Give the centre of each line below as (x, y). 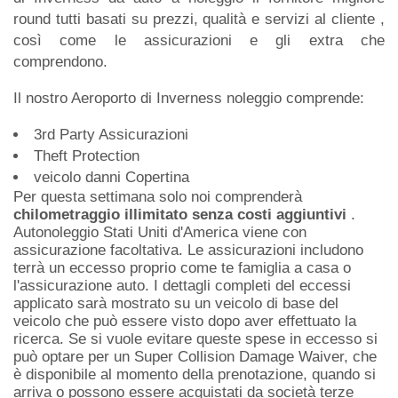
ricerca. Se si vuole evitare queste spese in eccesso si (195, 338)
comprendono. (60, 61)
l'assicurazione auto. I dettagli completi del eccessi (182, 285)
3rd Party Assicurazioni (111, 134)
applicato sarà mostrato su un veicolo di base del (176, 303)
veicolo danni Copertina (111, 177)
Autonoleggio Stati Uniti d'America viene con (160, 232)
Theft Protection (87, 155)
